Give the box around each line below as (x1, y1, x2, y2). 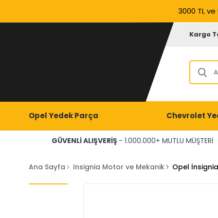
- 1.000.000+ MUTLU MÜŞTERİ (118, 136, 213, 145)
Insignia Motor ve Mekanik (73, 162, 164, 172)
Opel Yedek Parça (28, 110, 98, 121)
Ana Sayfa (28, 162, 65, 172)
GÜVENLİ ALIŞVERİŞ (51, 136, 119, 145)
